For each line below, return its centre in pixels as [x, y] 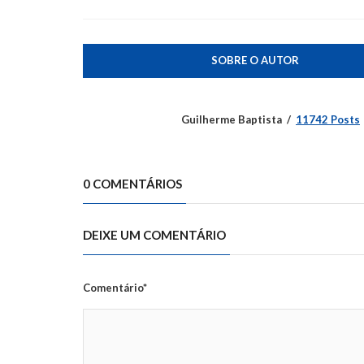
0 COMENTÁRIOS [132, 184]
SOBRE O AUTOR [255, 61]
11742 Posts [328, 120]
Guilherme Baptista [232, 120]
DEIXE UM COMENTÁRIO [154, 235]
